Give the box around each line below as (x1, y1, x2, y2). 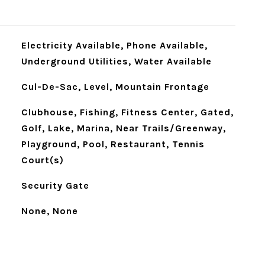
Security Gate (21, 180, 89, 191)
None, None (21, 205, 78, 216)
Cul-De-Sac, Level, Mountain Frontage (21, 81, 209, 92)
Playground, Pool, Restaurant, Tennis (21, 138, 205, 150)
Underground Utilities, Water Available (21, 56, 212, 67)
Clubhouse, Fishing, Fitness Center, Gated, (21, 106, 234, 118)
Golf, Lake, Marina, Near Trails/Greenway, (21, 122, 226, 134)
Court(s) (21, 154, 64, 166)
